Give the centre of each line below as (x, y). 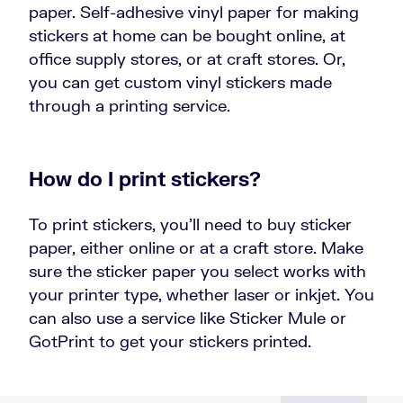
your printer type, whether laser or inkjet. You (201, 295)
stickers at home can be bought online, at (187, 36)
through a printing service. (130, 106)
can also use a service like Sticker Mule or (188, 318)
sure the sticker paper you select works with (197, 271)
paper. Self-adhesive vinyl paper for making (194, 12)
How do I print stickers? (145, 179)
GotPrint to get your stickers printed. (170, 341)
